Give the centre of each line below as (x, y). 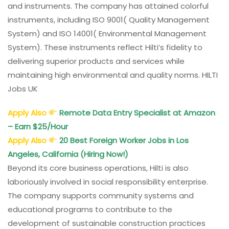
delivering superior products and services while (96, 61)
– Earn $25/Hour (39, 126)
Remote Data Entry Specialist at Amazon (138, 112)
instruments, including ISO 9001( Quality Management (109, 19)
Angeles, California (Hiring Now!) (68, 154)
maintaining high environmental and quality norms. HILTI (113, 75)
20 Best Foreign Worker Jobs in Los (123, 140)
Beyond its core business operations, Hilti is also (98, 168)
